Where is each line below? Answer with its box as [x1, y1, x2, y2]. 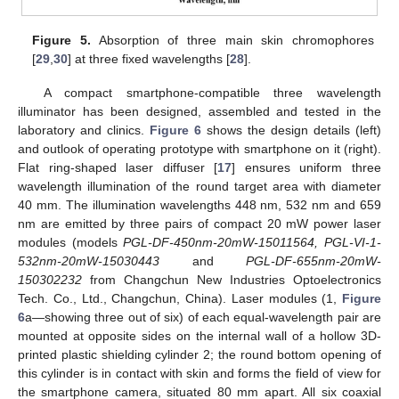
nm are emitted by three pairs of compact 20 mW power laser [18, 216, 381, 231]
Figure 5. [32, 32, 91, 47]
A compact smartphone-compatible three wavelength [43, 85, 381, 100]
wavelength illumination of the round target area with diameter [18, 178, 381, 193]
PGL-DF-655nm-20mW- [246, 253, 381, 268]
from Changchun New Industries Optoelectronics [82, 272, 381, 287]
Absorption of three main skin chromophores [90, 32, 374, 47]
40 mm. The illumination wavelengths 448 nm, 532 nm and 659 [18, 197, 381, 212]
